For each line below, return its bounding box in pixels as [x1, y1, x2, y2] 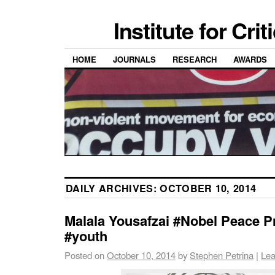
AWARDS [233, 53, 267, 66]
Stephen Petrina [190, 249, 254, 262]
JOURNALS [113, 53, 156, 66]
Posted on [64, 249, 104, 262]
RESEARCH [172, 53, 217, 66]
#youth [64, 226, 107, 246]
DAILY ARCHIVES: [66, 181, 160, 196]
